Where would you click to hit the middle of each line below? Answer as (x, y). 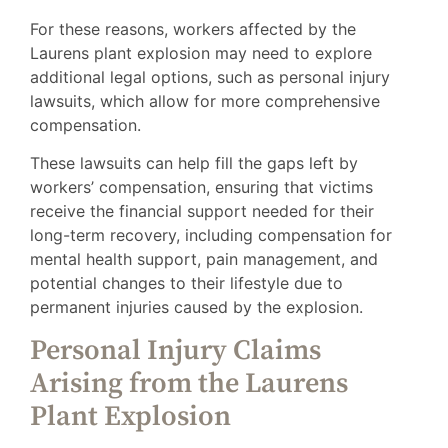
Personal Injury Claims (175, 350)
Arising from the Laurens (189, 383)
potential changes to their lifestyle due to (186, 283)
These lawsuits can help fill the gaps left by (194, 163)
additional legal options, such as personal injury (210, 76)
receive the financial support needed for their (202, 211)
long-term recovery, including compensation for (211, 235)
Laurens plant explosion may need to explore (201, 52)
